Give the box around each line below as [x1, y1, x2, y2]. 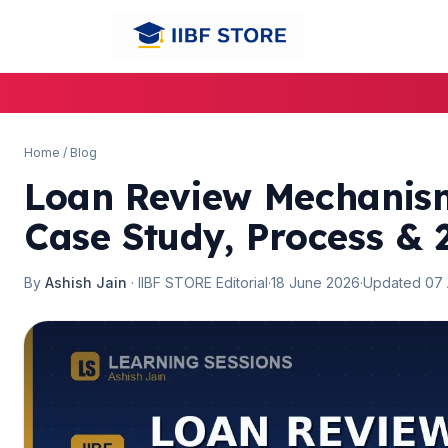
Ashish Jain [45, 274, 127, 291]
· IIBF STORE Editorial [127, 274, 268, 291]
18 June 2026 [271, 274, 360, 291]
